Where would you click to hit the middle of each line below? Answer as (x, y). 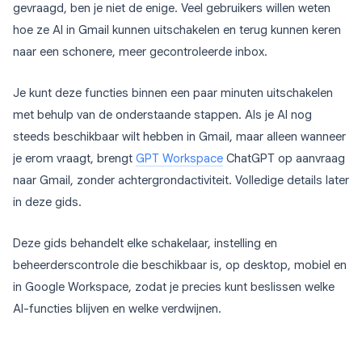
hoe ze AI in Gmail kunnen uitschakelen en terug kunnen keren (177, 30)
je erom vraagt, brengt (74, 159)
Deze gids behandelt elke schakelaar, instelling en (145, 244)
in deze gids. (47, 202)
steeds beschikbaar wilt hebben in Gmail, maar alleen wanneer (179, 137)
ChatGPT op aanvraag (284, 159)
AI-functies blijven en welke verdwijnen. (117, 309)
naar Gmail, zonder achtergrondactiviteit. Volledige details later (181, 181)
